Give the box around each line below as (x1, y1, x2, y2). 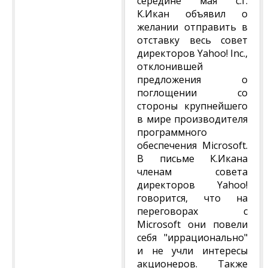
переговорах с (137, 205, 248, 218)
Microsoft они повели (137, 218, 248, 231)
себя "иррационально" (137, 231, 248, 244)
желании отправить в (137, 20, 248, 33)
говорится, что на (137, 191, 248, 205)
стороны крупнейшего (137, 99, 248, 112)
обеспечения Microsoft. (137, 139, 248, 152)
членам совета (137, 165, 248, 178)
